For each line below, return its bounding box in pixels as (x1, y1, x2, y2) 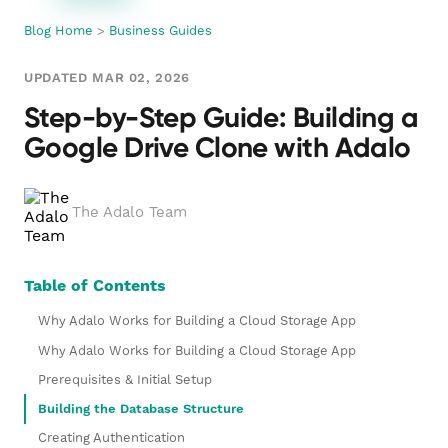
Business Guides (109, 23, 212, 38)
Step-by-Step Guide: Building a (24, 104, 419, 133)
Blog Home (24, 23, 93, 38)
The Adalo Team (72, 202, 187, 221)
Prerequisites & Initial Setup (38, 371, 212, 387)
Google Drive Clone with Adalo (24, 134, 411, 163)
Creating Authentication (38, 430, 185, 446)
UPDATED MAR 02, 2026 (24, 70, 190, 85)
